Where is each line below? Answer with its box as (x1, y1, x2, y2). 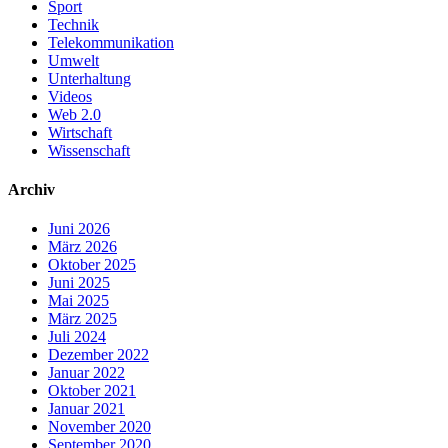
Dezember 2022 (48, 346, 149, 364)
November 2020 (48, 418, 151, 436)
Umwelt (48, 51, 99, 69)
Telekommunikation (48, 33, 174, 51)
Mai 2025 (48, 292, 109, 310)
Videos (48, 87, 92, 105)
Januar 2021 (48, 400, 125, 418)
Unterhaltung (48, 69, 131, 87)
